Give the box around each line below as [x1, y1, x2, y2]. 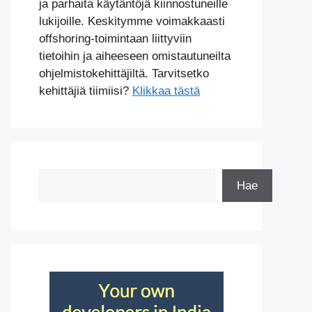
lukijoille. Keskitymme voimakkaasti [39, 15, 225, 28]
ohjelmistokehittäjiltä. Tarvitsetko [39, 67, 209, 80]
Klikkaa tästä [132, 84, 200, 97]
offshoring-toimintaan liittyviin [39, 32, 192, 45]
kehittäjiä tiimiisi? [39, 84, 132, 97]
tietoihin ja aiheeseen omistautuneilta [39, 49, 231, 63]
